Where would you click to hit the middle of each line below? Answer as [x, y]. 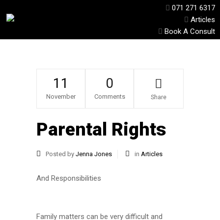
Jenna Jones [94, 154]
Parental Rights [101, 129]
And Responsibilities [69, 178]
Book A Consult [190, 31]
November [61, 96]
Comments [110, 96]
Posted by [60, 154]
